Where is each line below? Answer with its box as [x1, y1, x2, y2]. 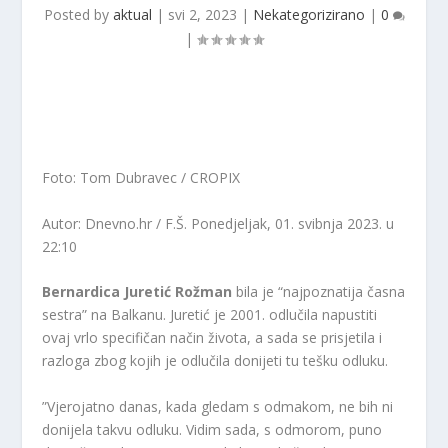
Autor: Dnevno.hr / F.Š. [42, 213, 188, 233]
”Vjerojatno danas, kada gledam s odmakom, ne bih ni [42, 396, 394, 416]
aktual [112, 5, 152, 24]
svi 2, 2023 [167, 5, 237, 24]
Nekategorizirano [252, 5, 365, 24]
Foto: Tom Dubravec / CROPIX [42, 168, 241, 188]
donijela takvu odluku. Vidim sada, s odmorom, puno [42, 419, 383, 439]
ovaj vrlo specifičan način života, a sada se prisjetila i [42, 328, 383, 348]
